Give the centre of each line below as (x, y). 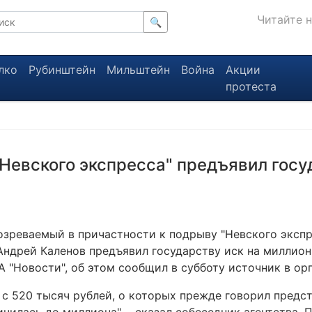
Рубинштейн (62, 70)
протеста (251, 86)
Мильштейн (138, 70)
